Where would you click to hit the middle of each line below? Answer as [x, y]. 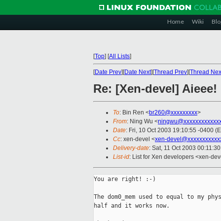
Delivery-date [131, 148]
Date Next [138, 72]
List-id [121, 157]
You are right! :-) [125, 179]
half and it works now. [132, 206]
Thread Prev [170, 72]
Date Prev [108, 72]
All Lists [119, 56]
